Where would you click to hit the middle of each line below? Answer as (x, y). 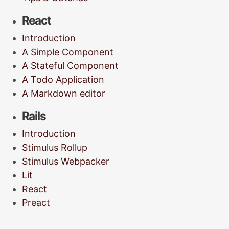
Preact (36, 203)
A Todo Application (63, 80)
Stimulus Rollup (54, 148)
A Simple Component (67, 52)
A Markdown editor (63, 94)
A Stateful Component (70, 66)
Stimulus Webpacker (65, 162)
